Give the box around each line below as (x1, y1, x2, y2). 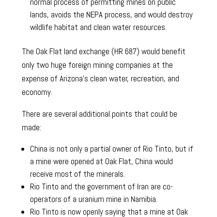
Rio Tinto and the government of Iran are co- (30, 181, 173, 192)
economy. (21, 86, 52, 97)
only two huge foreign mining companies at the (21, 59, 173, 70)
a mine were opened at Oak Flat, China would (30, 155, 173, 167)
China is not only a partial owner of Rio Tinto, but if (30, 143, 193, 154)
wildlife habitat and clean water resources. (30, 21, 167, 32)
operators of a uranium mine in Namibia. (30, 193, 157, 204)
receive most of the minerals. (30, 168, 125, 179)
